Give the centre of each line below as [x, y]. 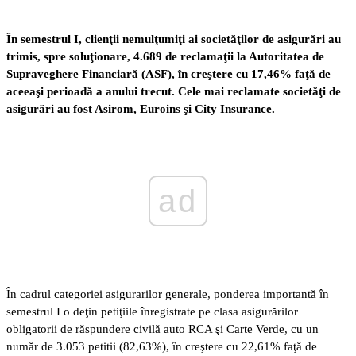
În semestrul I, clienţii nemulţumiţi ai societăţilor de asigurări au [174, 39]
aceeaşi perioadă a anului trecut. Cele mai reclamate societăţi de [174, 91]
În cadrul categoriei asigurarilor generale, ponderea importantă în [168, 294]
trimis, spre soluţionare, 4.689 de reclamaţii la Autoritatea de [165, 56]
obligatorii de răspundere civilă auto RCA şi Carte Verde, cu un [163, 329]
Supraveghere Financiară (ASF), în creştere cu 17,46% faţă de [168, 74]
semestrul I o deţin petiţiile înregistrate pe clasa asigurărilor [152, 311]
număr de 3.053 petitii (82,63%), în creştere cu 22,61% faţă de [162, 346]
